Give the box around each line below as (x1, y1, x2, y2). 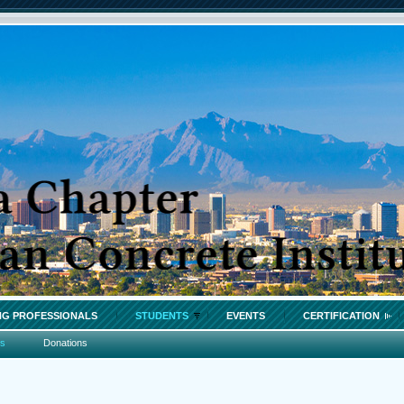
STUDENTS (135, 310, 188, 321)
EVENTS (226, 310, 265, 321)
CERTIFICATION (303, 310, 380, 321)
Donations (43, 337, 87, 348)
